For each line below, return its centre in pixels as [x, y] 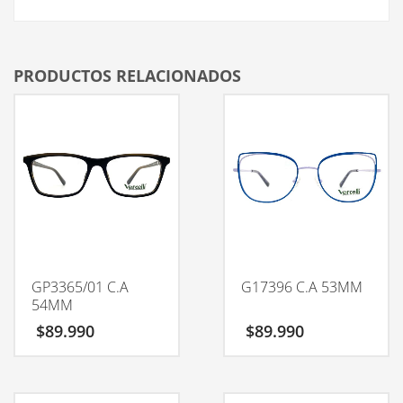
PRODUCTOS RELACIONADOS [127, 75]
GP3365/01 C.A [80, 287]
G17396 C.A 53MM [301, 287]
